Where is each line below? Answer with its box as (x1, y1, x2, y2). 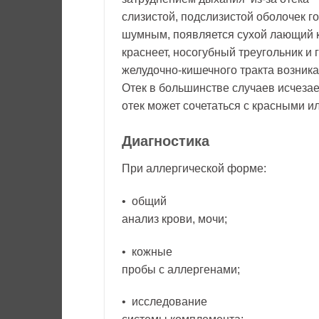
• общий (122, 194, 167, 207)
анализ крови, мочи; (122, 212, 227, 225)
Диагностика (122, 132, 209, 149)
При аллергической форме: (122, 162, 266, 174)
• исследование (122, 296, 207, 308)
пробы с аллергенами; (122, 263, 240, 276)
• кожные (122, 245, 172, 258)
